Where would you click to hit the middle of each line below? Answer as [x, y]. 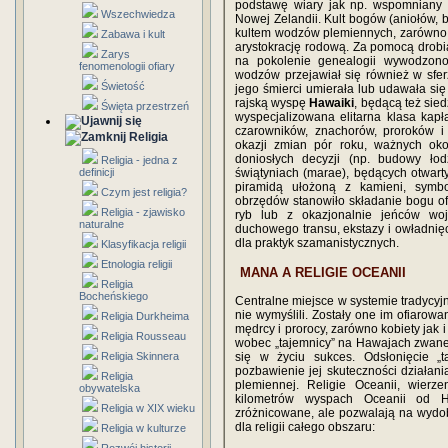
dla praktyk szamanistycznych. [317, 243]
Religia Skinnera [140, 356]
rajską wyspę [272, 103]
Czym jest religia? [144, 192]
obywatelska [109, 388]
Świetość [123, 86]
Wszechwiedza [138, 14]
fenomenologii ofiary [127, 66]
